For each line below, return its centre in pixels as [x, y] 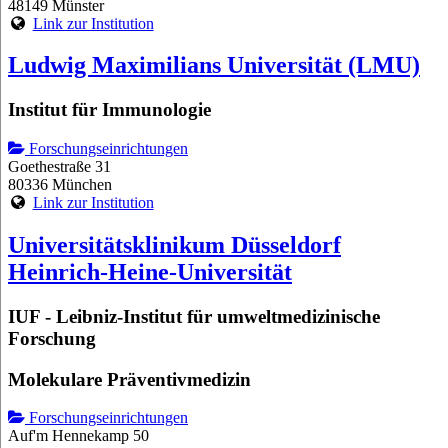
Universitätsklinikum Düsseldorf [174, 244]
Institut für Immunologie [109, 110]
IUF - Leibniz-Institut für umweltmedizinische [194, 316]
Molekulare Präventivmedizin [129, 379]
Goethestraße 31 [59, 167]
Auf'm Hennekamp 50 [78, 436]
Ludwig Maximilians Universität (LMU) [214, 65]
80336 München [60, 185]
